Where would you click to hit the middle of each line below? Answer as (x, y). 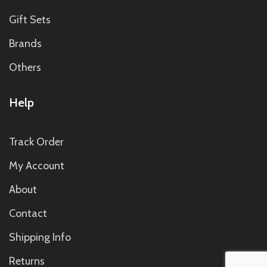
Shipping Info (40, 237)
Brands (25, 44)
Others (25, 68)
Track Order (36, 142)
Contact (28, 214)
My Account (37, 166)
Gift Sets (30, 20)
